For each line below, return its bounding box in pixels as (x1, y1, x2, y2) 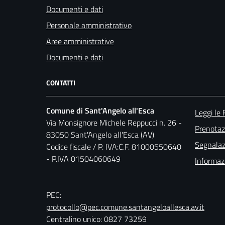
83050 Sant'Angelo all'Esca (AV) (46, 128, 154, 141)
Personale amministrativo (46, 19, 132, 31)
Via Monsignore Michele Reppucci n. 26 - (46, 116, 182, 129)
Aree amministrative (46, 35, 114, 47)
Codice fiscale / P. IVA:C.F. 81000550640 (46, 140, 181, 153)
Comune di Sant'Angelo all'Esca (46, 104, 154, 117)
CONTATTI (46, 77, 75, 88)
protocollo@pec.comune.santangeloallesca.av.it (46, 200, 204, 213)
